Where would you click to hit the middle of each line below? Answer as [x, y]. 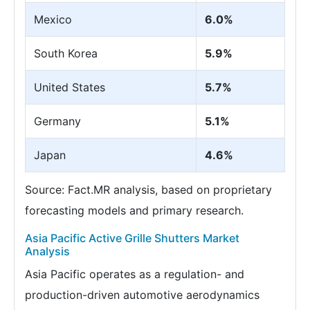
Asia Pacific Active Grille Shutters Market [132, 238]
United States [70, 87]
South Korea [66, 53]
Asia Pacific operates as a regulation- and [135, 274]
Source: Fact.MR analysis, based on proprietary [148, 189]
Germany [57, 121]
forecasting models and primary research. [134, 210]
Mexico [53, 19]
